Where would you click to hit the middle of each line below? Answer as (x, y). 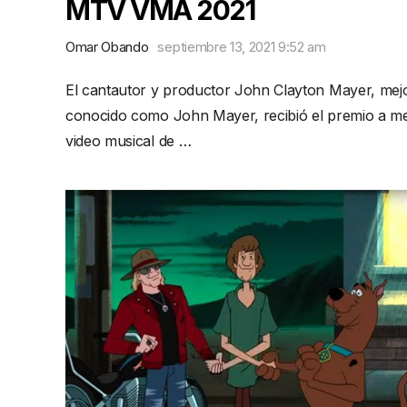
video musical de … (129, 141)
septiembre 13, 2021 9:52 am (242, 47)
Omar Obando (107, 47)
